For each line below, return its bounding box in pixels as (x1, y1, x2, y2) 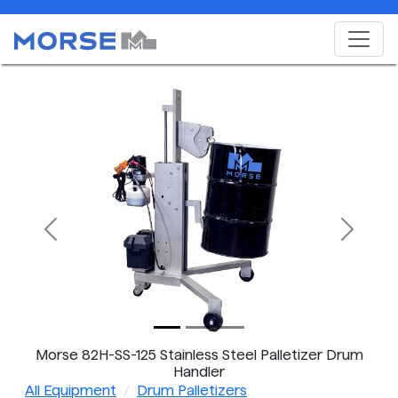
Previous (49, 230, 107, 246)
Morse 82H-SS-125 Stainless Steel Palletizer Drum (35, 347, 363, 362)
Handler (173, 364, 225, 379)
